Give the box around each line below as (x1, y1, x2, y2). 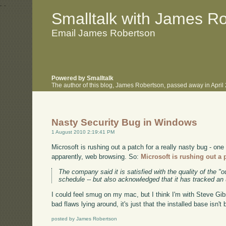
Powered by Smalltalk (51, 75, 114, 82)
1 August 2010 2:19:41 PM (51, 129, 115, 135)
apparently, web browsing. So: (51, 152, 141, 160)
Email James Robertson (51, 27, 156, 38)
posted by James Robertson (51, 216, 118, 222)
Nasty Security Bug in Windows (51, 117, 198, 128)
